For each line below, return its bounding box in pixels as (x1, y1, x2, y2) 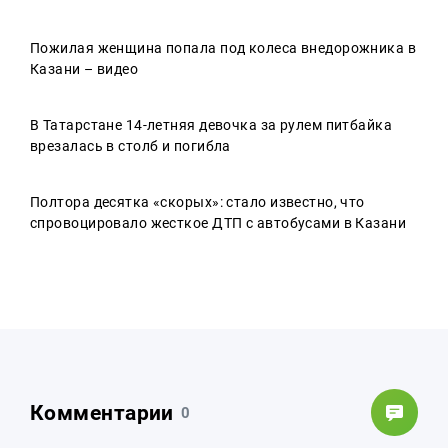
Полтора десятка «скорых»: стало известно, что (30, 194, 365, 210)
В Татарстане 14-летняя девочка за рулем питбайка (30, 117, 393, 133)
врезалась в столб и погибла (30, 138, 231, 154)
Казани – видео (30, 61, 139, 77)
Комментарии (30, 400, 174, 425)
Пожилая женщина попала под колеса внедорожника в (30, 40, 417, 56)
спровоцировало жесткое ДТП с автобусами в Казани (30, 215, 407, 231)
